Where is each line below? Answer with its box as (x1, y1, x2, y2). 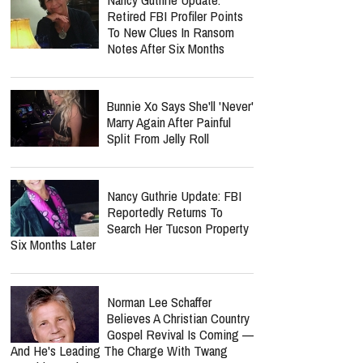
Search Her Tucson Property (107, 219, 249, 237)
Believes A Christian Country (107, 309, 250, 327)
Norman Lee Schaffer (107, 293, 211, 311)
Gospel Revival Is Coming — (107, 325, 254, 344)
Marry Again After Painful (107, 113, 231, 131)
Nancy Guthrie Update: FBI (107, 186, 241, 205)
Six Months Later (11, 235, 96, 254)
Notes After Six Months (107, 39, 224, 58)
